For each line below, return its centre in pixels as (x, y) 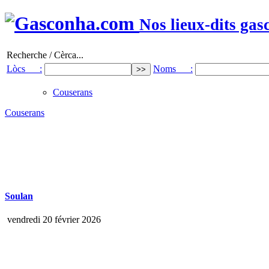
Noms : (173, 68)
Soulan (19, 196)
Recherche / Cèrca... (45, 55)
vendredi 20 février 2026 (53, 220)
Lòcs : (24, 68)
